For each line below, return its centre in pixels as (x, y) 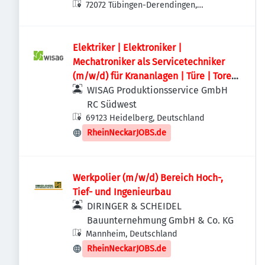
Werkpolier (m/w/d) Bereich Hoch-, (148, 178)
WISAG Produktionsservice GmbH (157, 90)
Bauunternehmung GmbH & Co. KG (160, 220)
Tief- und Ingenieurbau (122, 192)
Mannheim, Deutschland (132, 234)
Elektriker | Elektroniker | (127, 48)
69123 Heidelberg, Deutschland (146, 118)
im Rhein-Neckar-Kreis (121, 90)
